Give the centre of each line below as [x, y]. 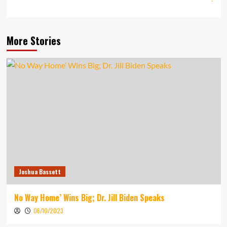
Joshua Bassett [40, 171]
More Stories [33, 40]
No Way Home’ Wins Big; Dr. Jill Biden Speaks [89, 197]
